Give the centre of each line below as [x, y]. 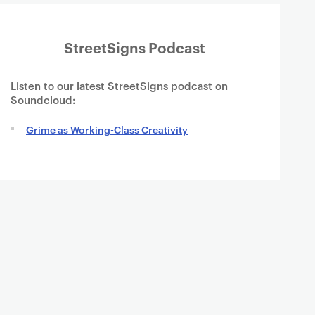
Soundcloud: [43, 99]
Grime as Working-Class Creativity [107, 129]
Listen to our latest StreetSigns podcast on [119, 85]
